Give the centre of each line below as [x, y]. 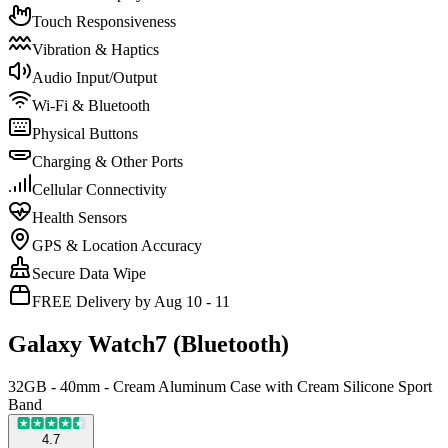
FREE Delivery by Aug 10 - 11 [131, 301]
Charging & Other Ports [107, 161]
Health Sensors [79, 217]
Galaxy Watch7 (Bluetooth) [148, 343]
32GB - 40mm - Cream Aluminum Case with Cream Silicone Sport [220, 386]
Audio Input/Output [94, 77]
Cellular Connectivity [99, 189]
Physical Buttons [85, 133]
